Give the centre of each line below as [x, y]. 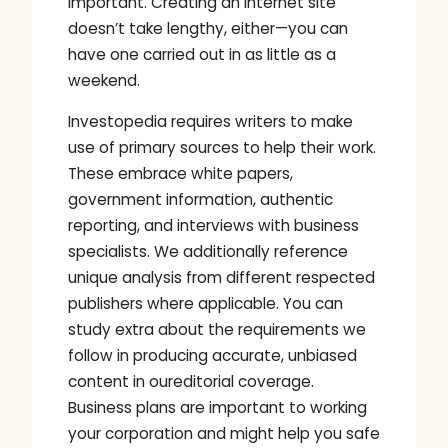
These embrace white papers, [180, 173]
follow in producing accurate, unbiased [212, 355]
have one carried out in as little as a [202, 54]
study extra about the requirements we [217, 329]
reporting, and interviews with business [213, 225]
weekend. [104, 80]
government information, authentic [200, 199]
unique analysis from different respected [221, 277]
